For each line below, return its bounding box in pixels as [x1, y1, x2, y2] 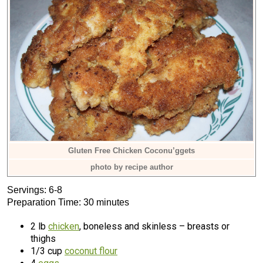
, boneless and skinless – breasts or [79, 221, 230, 232]
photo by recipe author [90, 163, 173, 171]
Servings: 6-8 [7, 185, 62, 195]
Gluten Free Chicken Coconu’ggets [68, 146, 195, 155]
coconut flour [65, 245, 117, 257]
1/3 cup [31, 245, 65, 257]
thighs [31, 233, 56, 244]
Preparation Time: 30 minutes [7, 197, 129, 207]
